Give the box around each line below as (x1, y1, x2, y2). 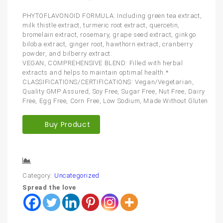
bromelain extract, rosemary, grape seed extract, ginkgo (22, 31, 197, 39)
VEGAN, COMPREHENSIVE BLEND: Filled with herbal (22, 59, 183, 67)
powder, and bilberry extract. (22, 50, 112, 58)
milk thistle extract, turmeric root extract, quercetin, (22, 21, 180, 29)
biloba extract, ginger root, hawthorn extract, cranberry (22, 40, 193, 48)
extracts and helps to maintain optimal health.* (22, 69, 169, 77)
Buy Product (45, 119, 91, 130)
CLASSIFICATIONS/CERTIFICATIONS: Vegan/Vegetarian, (22, 78, 194, 86)
